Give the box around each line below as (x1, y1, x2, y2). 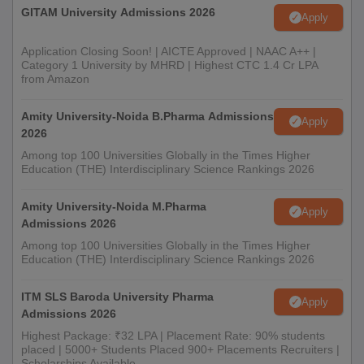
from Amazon (21, 72, 89, 85)
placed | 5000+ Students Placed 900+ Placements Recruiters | (21, 343, 340, 356)
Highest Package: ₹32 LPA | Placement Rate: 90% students (21, 329, 325, 342)
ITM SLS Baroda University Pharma (21, 290, 214, 303)
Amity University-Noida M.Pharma (21, 200, 206, 213)
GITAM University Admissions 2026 (21, 6, 215, 19)
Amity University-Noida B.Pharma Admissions (21, 110, 274, 123)
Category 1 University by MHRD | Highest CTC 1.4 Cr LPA (21, 58, 318, 71)
